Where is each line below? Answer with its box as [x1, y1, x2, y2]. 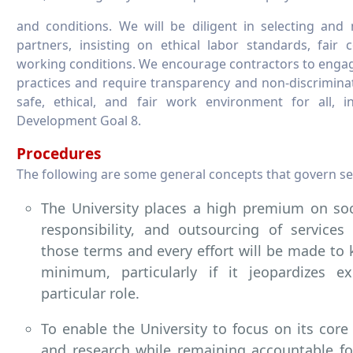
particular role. [41, 283, 139, 303]
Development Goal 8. [17, 111, 141, 129]
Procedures [17, 143, 101, 164]
